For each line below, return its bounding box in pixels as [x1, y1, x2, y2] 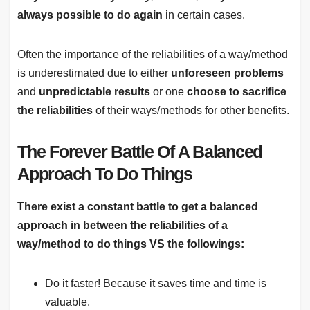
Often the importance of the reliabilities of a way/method [17, 48, 288, 61]
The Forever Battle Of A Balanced [17, 142, 262, 162]
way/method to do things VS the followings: [17, 238, 244, 250]
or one [150, 86, 187, 98]
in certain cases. [163, 9, 245, 21]
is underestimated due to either [17, 67, 171, 80]
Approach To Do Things [17, 164, 192, 184]
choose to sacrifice [187, 86, 286, 98]
